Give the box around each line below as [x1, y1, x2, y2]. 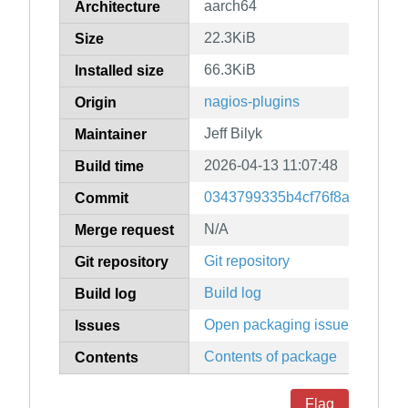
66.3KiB [204, 62, 256, 78]
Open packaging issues [204, 317, 356, 333]
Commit [75, 190, 128, 207]
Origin [75, 95, 117, 111]
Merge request [75, 222, 174, 239]
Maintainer [75, 127, 147, 143]
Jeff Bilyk [204, 126, 262, 142]
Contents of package [204, 349, 337, 365]
